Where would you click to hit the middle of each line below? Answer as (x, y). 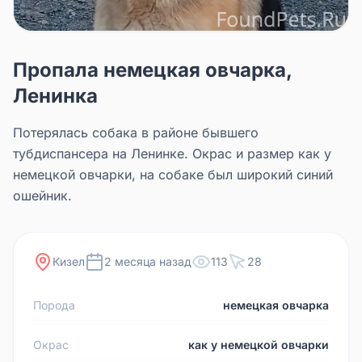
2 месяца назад (148, 261)
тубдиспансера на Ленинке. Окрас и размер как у (172, 153)
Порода (54, 305)
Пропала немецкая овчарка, (152, 69)
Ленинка (55, 95)
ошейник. (42, 195)
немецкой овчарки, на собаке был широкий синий (173, 174)
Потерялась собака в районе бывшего (136, 132)
